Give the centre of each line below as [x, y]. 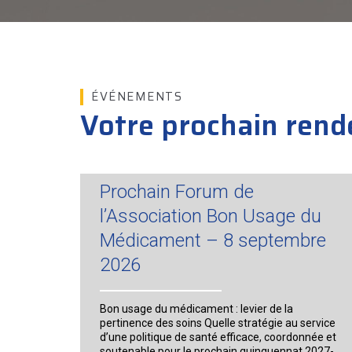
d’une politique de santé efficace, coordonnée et [218, 337]
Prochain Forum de [177, 192]
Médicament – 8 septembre [213, 240]
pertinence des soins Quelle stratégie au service [218, 323]
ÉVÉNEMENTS [137, 97]
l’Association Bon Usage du [211, 216]
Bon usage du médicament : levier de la [196, 309]
